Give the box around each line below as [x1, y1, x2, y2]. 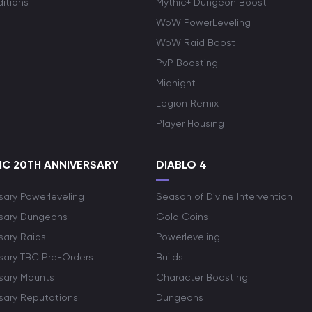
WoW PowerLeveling [156, 17, 251, 28]
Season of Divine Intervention [156, 191, 292, 202]
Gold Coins [156, 211, 208, 222]
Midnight [156, 77, 196, 88]
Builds [156, 251, 183, 263]
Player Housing [156, 118, 224, 129]
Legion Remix [156, 97, 219, 109]
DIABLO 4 [156, 158, 207, 171]
